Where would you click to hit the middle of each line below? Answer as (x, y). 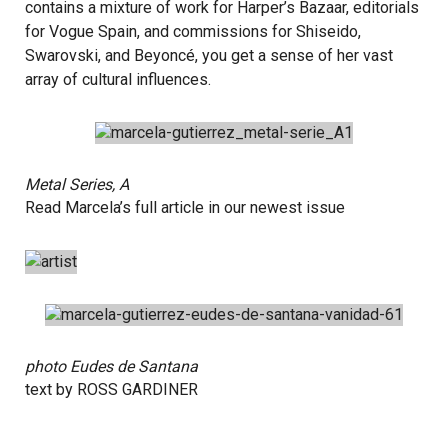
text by (51, 389)
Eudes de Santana (134, 366)
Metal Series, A (77, 184)
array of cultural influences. (118, 79)
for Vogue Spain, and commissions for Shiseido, (193, 31)
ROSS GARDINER (137, 389)
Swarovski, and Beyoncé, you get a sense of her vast (209, 55)
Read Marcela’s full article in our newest (165, 207)
